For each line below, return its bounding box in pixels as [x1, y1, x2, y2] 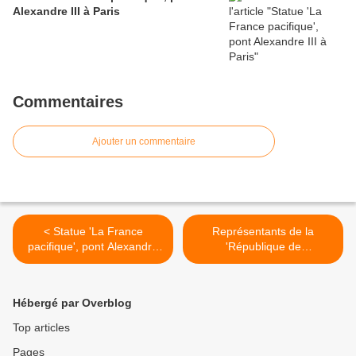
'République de [225, 240, 301, 253]
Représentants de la [212, 225, 314, 238]
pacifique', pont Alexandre [28, 240, 158, 253]
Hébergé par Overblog [13, 296, 132, 310]
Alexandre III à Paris [13, 5, 120, 18]
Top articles [13, 321, 70, 335]
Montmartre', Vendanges [201, 255, 325, 269]
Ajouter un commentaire [92, 136, 195, 148]
